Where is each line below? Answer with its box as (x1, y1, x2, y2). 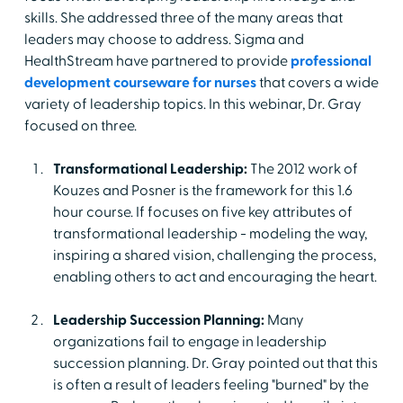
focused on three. (23, 116, 137, 135)
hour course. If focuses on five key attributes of (52, 202, 353, 221)
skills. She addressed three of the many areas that (23, 8, 343, 27)
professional (290, 51, 372, 70)
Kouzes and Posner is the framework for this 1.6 (52, 181, 353, 200)
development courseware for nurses (23, 73, 256, 92)
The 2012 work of (249, 159, 358, 178)
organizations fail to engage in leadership (52, 332, 327, 351)
